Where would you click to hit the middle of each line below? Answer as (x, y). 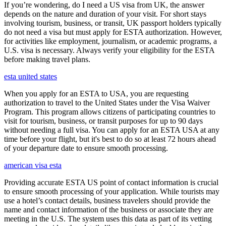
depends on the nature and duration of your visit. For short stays (105, 14)
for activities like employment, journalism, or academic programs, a (110, 41)
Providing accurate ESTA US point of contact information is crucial (111, 182)
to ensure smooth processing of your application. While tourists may (112, 191)
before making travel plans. (47, 59)
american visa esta (33, 165)
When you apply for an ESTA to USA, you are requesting (96, 94)
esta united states (31, 76)
